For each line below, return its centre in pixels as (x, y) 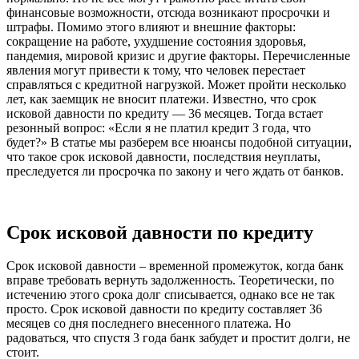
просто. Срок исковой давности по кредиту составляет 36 (164, 309)
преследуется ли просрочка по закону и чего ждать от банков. (175, 171)
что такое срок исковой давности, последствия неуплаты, (163, 156)
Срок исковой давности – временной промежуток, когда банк (175, 266)
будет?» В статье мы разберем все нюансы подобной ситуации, (179, 142)
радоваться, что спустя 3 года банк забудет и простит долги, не (178, 338)
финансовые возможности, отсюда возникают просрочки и (168, 12)
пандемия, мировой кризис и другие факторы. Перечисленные (178, 55)
